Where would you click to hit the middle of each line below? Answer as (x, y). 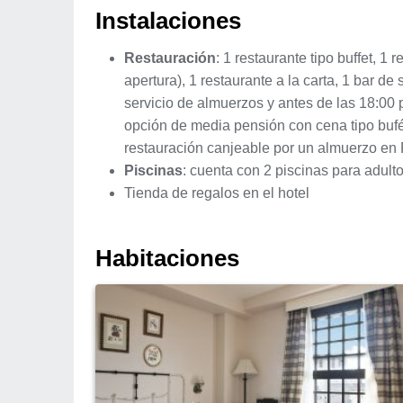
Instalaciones (168, 20)
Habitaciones (167, 258)
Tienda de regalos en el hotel (217, 193)
